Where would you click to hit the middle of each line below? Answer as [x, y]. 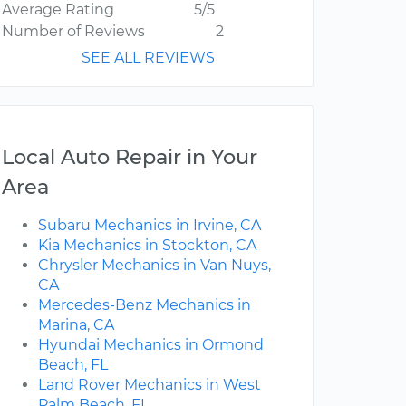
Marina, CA [76, 325]
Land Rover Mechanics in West [150, 385]
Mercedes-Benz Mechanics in [145, 305]
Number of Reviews [73, 32]
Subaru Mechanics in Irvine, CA [150, 226]
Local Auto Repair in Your [130, 157]
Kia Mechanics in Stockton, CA [147, 246]
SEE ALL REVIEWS [148, 58]
